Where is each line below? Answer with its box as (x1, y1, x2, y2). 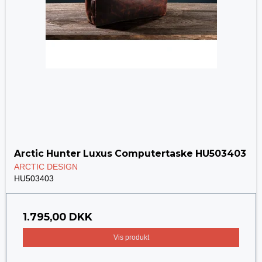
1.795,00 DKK (23, 210, 92, 223)
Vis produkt (113, 233, 149, 242)
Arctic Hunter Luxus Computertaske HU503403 (14, 147, 246, 159)
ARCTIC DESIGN (14, 161, 78, 171)
